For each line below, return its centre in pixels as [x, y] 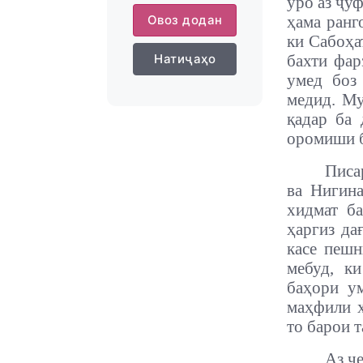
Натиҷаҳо [185, 59]
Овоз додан [185, 20]
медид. [314, 100]
